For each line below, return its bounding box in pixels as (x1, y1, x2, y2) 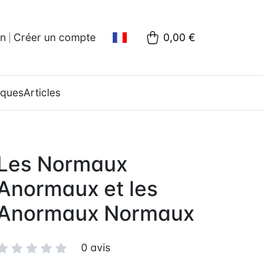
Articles (23, 86, 60, 99)
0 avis (81, 241, 110, 254)
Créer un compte (14, 31, 96, 43)
